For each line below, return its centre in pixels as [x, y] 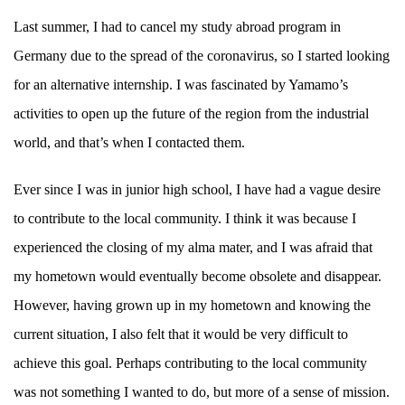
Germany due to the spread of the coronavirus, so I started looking [202, 56]
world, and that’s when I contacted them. [129, 143]
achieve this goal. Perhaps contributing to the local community [190, 363]
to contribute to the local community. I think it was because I [185, 219]
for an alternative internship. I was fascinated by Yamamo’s [181, 85]
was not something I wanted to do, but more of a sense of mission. [202, 392]
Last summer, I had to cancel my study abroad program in [177, 27]
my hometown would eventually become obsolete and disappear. [198, 277]
